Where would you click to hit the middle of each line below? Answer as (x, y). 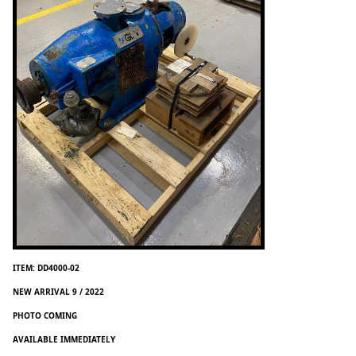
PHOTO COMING (45, 315)
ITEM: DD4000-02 (46, 267)
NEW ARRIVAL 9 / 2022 (58, 291)
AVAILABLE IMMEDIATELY (64, 339)
